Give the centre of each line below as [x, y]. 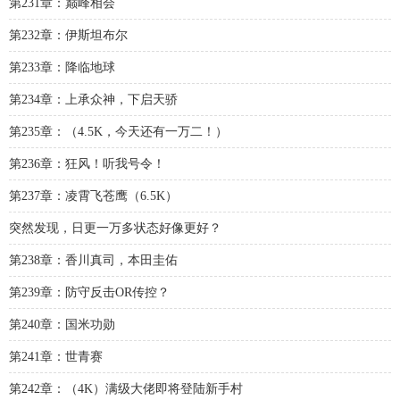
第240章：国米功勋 [62, 325]
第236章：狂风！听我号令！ [87, 164]
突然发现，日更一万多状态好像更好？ [115, 228]
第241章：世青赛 [56, 357]
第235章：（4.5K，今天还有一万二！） [118, 132]
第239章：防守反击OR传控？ [89, 292]
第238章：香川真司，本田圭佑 [93, 260]
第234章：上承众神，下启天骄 [93, 100]
